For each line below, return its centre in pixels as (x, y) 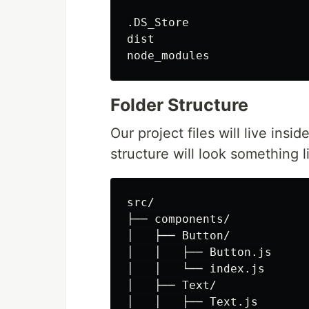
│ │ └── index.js (196, 269)
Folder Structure (179, 105)
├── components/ (179, 219)
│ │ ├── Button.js (199, 252)
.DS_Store (158, 23)
